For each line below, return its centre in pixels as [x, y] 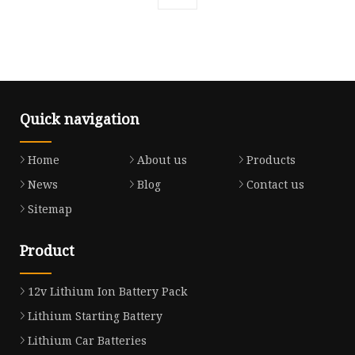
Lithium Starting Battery [95, 315]
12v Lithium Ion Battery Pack [107, 291]
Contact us [275, 184]
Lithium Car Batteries [87, 340]
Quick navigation [80, 118]
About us [162, 159]
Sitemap [50, 208]
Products [271, 159]
